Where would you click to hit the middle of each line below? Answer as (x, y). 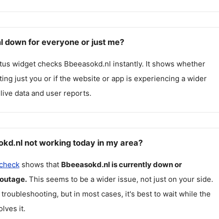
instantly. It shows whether (158, 64)
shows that (40, 164)
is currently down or (146, 164)
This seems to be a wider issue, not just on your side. (121, 179)
